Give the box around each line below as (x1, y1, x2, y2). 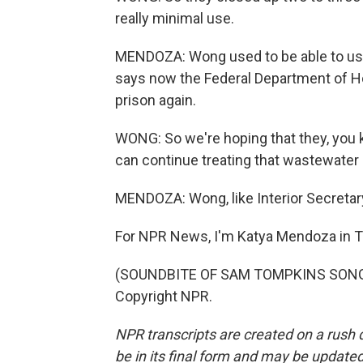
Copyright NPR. (115, 288, 212, 305)
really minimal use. (115, 10, 234, 27)
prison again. (115, 92, 196, 109)
